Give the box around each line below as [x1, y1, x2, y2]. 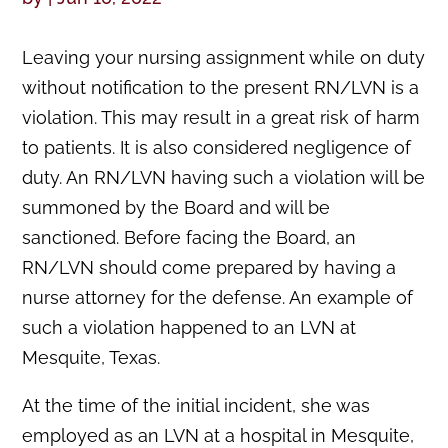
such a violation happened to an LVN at [22, 317, 357, 339]
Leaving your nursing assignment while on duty [22, 47, 426, 69]
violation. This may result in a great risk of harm [22, 107, 421, 129]
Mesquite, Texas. [22, 347, 161, 369]
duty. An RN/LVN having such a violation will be [22, 167, 426, 189]
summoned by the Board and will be [22, 197, 331, 219]
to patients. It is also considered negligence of [22, 137, 412, 159]
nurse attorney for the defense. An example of [22, 287, 414, 309]
